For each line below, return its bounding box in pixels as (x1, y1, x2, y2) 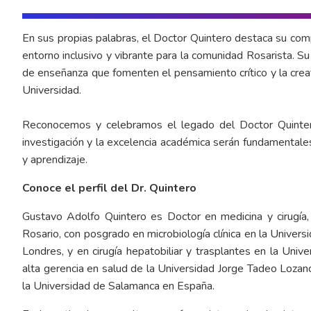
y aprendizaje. (22, 151, 90, 167)
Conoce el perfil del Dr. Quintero (22, 180, 196, 196)
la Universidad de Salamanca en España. (22, 278, 215, 294)
